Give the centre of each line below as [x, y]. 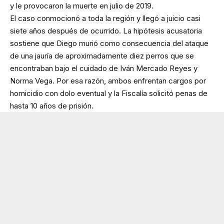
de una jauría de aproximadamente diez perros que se [102, 56]
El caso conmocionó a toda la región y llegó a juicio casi [105, 18]
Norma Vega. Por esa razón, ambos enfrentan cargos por [108, 81]
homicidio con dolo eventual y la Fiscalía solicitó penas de [109, 93]
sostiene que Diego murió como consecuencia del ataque [109, 43]
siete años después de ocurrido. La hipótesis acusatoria [106, 31]
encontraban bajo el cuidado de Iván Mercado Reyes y [104, 68]
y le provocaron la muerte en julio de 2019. [82, 6]
